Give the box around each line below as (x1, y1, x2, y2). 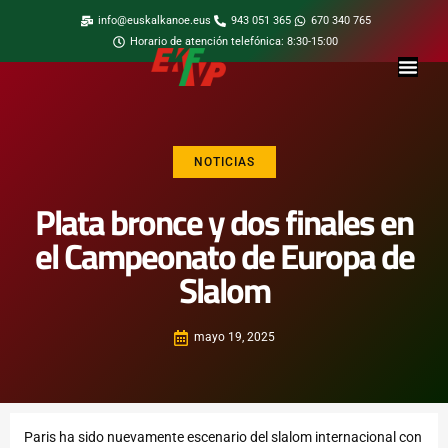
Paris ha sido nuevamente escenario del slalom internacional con (24, 429, 422, 446)
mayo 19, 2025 (194, 330, 275, 345)
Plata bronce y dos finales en (35, 196, 413, 250)
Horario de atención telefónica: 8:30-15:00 (130, 35, 338, 48)
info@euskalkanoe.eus (97, 14, 211, 27)
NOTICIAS (193, 155, 255, 170)
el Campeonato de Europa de (34, 230, 414, 284)
